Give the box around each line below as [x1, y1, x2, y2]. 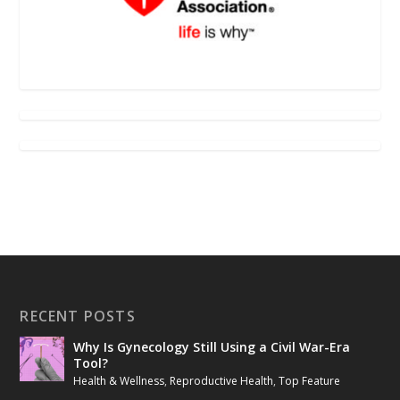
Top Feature [279, 372, 341, 388]
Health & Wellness [73, 372, 165, 388]
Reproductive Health [170, 372, 274, 388]
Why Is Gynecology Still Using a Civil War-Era [73, 337, 351, 355]
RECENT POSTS [20, 305, 136, 326]
